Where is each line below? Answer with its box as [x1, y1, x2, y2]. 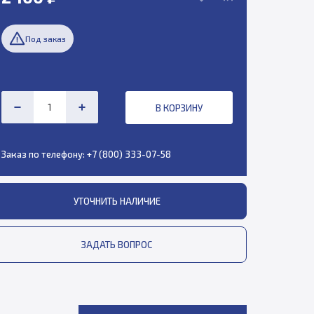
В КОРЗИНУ [155, 102, 203, 114]
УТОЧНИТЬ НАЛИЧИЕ [73, 196, 161, 207]
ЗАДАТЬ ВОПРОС [81, 239, 152, 250]
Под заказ [25, 34, 66, 43]
